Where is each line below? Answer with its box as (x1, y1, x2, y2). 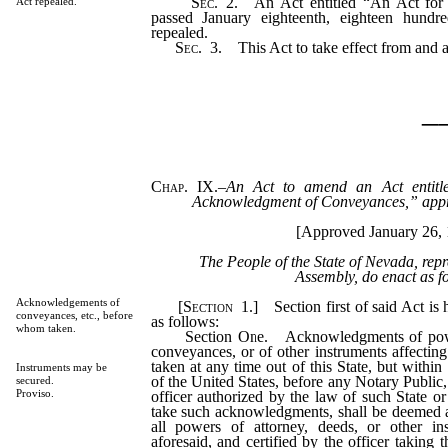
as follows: (150, 312, 219, 330)
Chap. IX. (150, 177, 218, 195)
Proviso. (15, 387, 54, 399)
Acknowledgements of (15, 296, 120, 308)
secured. (15, 374, 54, 386)
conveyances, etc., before (15, 309, 133, 321)
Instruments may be (15, 361, 107, 373)
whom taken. (15, 322, 76, 334)
